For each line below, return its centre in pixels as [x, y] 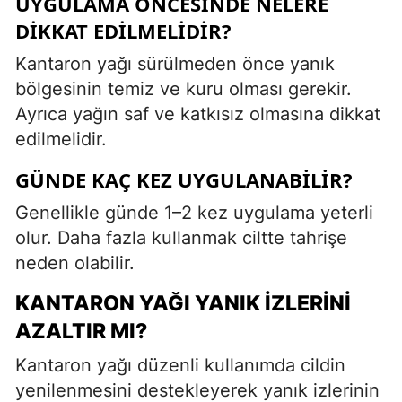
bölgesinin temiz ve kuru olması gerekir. [184, 88]
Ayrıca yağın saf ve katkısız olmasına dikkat [198, 114]
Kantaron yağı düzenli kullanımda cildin [180, 365]
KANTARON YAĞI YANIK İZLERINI [183, 303]
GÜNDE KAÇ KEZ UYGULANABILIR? [184, 179]
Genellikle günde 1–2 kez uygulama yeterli [194, 212]
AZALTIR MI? [81, 331]
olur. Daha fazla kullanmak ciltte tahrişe [181, 237]
